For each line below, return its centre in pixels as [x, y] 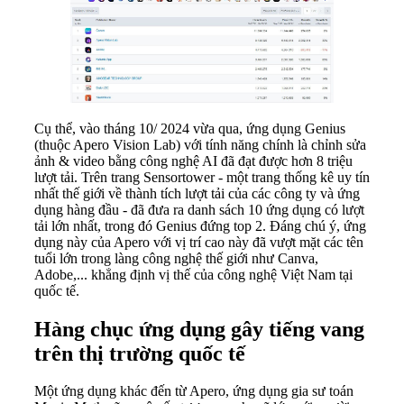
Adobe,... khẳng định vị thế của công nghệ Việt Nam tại [193, 274]
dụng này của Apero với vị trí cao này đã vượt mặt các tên [199, 242]
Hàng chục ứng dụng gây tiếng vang [199, 329]
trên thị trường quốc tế [140, 353]
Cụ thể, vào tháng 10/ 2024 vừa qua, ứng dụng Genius [190, 128]
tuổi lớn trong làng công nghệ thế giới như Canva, [176, 258]
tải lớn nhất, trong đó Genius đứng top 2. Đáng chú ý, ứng [200, 225]
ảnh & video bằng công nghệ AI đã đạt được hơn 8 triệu [193, 161]
